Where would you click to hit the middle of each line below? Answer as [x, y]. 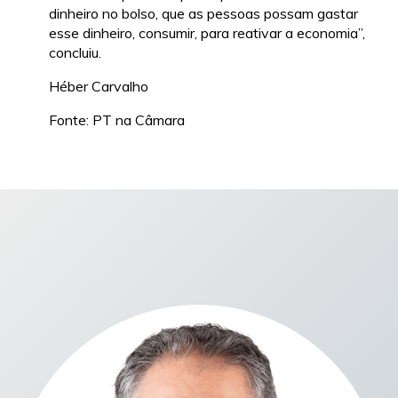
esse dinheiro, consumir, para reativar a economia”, [207, 32]
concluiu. [75, 52]
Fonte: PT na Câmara [117, 119]
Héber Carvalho [99, 86]
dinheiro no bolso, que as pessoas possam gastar [203, 13]
